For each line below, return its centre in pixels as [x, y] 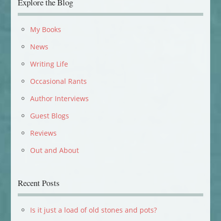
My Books [45, 29]
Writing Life [49, 64]
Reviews [43, 133]
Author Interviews [59, 98]
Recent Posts [38, 183]
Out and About [54, 150]
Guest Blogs [49, 115]
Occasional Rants [58, 81]
